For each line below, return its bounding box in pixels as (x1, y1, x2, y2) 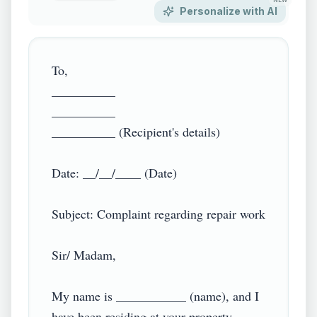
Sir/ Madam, (52, 246, 116, 263)
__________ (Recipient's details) (52, 123, 220, 140)
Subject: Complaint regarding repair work (52, 205, 265, 222)
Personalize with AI (180, 5, 277, 17)
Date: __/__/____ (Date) (52, 164, 177, 181)
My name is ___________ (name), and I (52, 287, 259, 304)
